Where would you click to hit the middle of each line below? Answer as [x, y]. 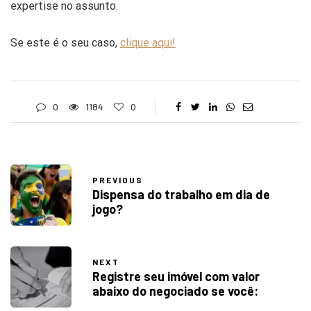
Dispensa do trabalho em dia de [181, 195]
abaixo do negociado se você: [175, 291]
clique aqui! [148, 42]
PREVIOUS [118, 180]
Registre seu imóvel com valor [176, 277]
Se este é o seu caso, [65, 42]
